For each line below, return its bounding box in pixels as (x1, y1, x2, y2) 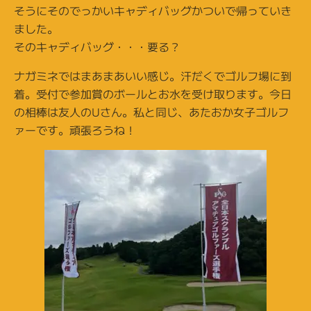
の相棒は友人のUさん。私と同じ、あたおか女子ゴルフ (14, 103, 289, 120)
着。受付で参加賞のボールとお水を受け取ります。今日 (14, 85, 292, 102)
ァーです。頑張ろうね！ (14, 121, 136, 138)
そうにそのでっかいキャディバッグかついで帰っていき (14, 2, 292, 19)
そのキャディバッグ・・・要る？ (14, 38, 180, 55)
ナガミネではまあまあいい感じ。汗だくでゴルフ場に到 (14, 67, 292, 84)
